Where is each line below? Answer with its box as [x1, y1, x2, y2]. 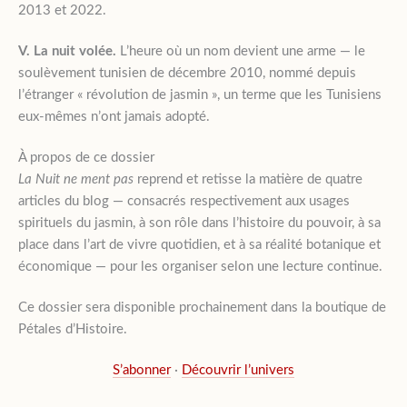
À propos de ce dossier [18, 150, 154, 164]
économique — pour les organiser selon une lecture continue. [18, 259, 382, 273]
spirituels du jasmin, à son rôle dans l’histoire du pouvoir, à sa [18, 215, 381, 230]
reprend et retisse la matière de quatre [134, 172, 362, 186]
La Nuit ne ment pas [18, 172, 134, 186]
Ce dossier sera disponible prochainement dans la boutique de [18, 300, 386, 314]
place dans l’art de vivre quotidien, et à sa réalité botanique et [18, 237, 381, 252]
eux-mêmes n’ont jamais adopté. [18, 109, 210, 124]
